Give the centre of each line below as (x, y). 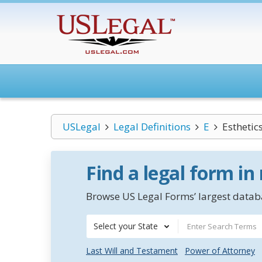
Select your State (126, 226)
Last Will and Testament (132, 251)
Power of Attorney (220, 251)
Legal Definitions (152, 127)
